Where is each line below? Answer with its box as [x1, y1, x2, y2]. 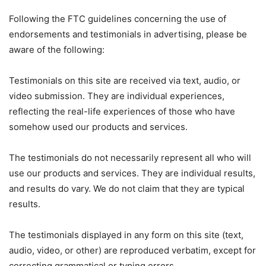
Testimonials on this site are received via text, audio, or [9, 75, 240, 86]
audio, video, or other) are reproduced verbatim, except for [9, 245, 256, 256]
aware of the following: [9, 44, 104, 55]
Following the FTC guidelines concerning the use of [9, 13, 226, 24]
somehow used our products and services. [9, 121, 188, 132]
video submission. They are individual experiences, [9, 90, 224, 102]
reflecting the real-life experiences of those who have [9, 106, 235, 117]
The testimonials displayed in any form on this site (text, [9, 229, 243, 240]
